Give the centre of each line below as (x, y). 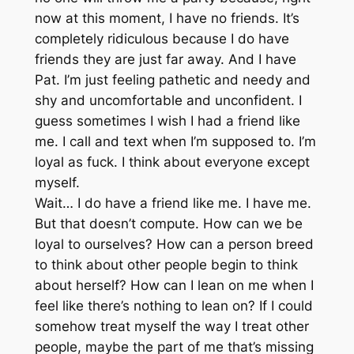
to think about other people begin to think (166, 265)
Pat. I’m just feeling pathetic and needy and (172, 80)
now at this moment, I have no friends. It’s (167, 19)
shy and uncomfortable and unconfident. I (168, 101)
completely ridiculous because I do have (162, 39)
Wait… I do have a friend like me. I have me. (173, 203)
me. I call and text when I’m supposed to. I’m (175, 142)
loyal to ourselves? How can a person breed (174, 245)
